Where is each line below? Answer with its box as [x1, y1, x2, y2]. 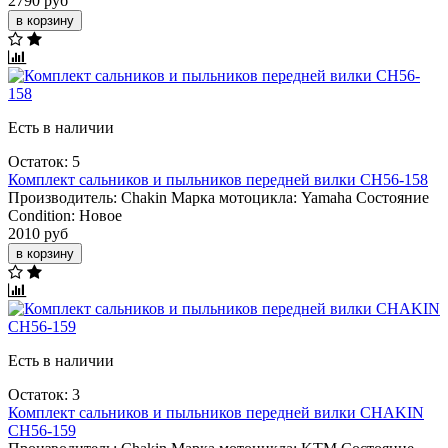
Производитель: [8, 188, 117, 206]
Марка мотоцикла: [171, 188, 297, 206]
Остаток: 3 [8, 385, 80, 403]
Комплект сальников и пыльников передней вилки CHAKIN [8, 403, 424, 421]
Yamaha [301, 188, 352, 206]
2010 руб [8, 224, 68, 242]
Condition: [8, 206, 75, 224]
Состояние [356, 188, 429, 206]
